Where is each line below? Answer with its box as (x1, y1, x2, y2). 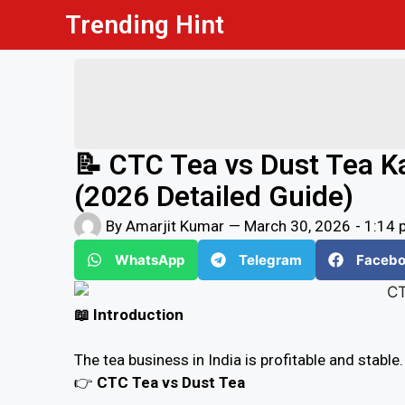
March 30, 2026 (244, 216, 351, 235)
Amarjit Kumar (122, 216, 224, 235)
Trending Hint (65, 9, 224, 40)
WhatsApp (115, 250, 184, 268)
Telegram (239, 250, 302, 268)
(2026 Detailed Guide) (74, 180, 353, 213)
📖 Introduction (74, 305, 184, 324)
